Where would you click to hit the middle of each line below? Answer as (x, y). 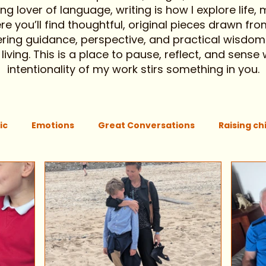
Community (213, 172)
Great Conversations (146, 125)
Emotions (53, 125)
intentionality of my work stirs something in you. (133, 69)
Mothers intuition (123, 172)
